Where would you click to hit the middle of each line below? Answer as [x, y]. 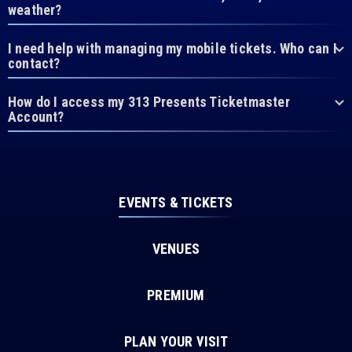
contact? [34, 63]
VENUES [176, 249]
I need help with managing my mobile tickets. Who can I [172, 48]
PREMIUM [176, 295]
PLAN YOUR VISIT [176, 341]
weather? [35, 10]
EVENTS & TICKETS [176, 202]
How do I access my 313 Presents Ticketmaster [149, 102]
